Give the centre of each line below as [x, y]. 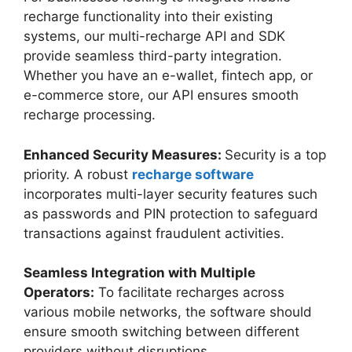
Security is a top [275, 154]
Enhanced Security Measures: [124, 154]
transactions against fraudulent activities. [154, 233]
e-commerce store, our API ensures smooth [161, 95]
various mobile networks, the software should [168, 312]
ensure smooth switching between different [161, 332]
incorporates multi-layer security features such [170, 194]
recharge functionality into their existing [148, 17]
